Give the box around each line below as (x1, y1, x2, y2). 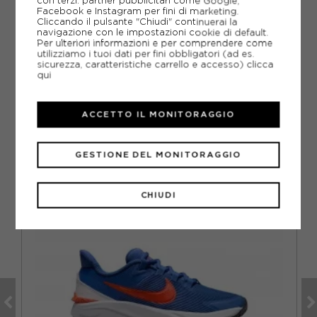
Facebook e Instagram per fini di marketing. (37, 6, 239, 17)
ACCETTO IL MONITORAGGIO (81, 110, 236, 119)
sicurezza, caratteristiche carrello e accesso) (37, 59, 247, 70)
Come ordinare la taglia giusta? (36, 42, 217, 55)
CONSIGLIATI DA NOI (57, 114, 260, 135)
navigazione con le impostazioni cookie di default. (37, 27, 269, 38)
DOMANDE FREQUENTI (21, 18, 169, 33)
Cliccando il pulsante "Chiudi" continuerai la (37, 16, 238, 28)
